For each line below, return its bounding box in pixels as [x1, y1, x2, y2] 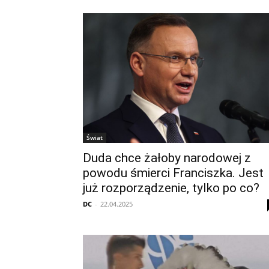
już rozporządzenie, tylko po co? [83, 181, 259, 195]
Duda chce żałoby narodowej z [83, 151, 251, 165]
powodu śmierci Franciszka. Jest [83, 166, 264, 180]
